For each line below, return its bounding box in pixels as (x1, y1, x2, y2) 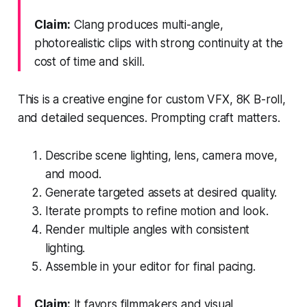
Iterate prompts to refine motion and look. (45, 204, 269, 218)
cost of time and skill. (34, 54, 145, 69)
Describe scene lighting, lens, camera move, (45, 148, 278, 162)
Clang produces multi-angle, (70, 17, 223, 32)
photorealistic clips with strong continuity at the (34, 36, 284, 50)
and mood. (45, 167, 102, 181)
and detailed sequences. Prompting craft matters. (17, 110, 280, 125)
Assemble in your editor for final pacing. (45, 259, 256, 273)
